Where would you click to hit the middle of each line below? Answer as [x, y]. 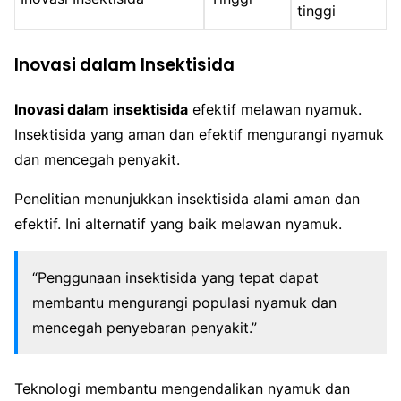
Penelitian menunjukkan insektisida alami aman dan [187, 198]
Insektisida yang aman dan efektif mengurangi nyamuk [199, 134]
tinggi [317, 11]
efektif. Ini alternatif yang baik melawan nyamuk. [178, 223]
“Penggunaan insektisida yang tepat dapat [175, 277]
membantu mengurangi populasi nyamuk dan [184, 302]
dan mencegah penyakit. [97, 159]
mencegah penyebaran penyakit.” [145, 327]
